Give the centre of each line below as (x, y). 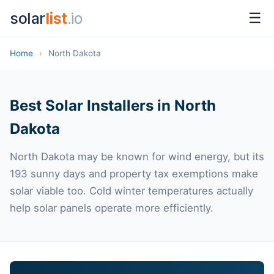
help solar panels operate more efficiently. (112, 208)
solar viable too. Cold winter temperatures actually (131, 191)
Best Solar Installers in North (113, 106)
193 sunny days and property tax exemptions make (134, 174)
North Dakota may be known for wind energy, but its (137, 157)
